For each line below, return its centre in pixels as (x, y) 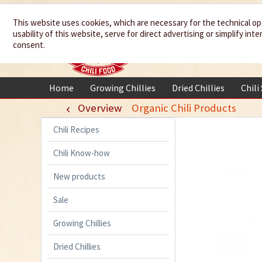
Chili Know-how (82, 153)
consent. (29, 45)
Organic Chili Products (184, 108)
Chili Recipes (76, 130)
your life (201, 46)
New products (79, 177)
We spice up (201, 25)
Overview (99, 108)
